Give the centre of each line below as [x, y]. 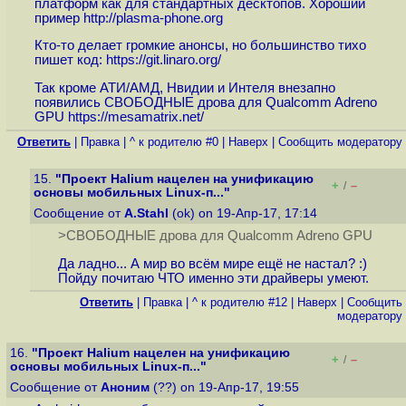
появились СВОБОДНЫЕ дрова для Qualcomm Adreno [205, 103]
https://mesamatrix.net [134, 117]
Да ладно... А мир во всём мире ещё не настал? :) [212, 264]
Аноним [125, 387]
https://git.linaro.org [161, 60]
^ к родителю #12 [240, 302]
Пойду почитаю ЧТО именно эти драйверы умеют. [213, 279]
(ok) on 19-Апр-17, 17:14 [245, 213]
